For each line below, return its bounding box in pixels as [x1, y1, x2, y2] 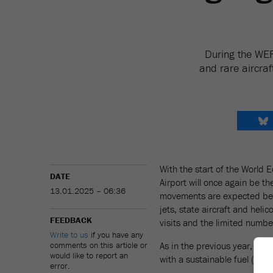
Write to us [50, 229, 88, 240]
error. [50, 260, 70, 271]
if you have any [88, 229, 143, 240]
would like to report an [50, 250, 128, 261]
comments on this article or [50, 239, 147, 250]
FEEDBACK [50, 214, 92, 225]
